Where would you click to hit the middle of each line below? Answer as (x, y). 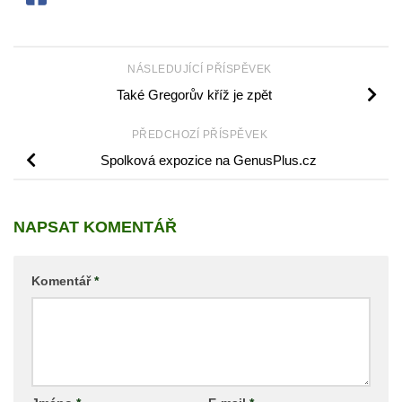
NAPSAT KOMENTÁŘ (95, 227)
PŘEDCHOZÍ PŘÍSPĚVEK (201, 134)
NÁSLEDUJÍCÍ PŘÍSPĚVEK (201, 69)
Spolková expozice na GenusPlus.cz (208, 160)
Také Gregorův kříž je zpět (194, 94)
